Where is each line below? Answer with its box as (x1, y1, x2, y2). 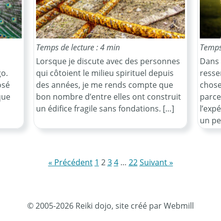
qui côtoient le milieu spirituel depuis (36, 67, 174, 78)
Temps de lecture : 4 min (36, 41, 120, 53)
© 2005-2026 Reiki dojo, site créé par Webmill (27, 200, 194, 211)
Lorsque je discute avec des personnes (36, 55, 180, 67)
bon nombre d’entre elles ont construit (36, 91, 181, 102)
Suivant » (139, 156, 173, 168)
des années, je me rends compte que (36, 79, 173, 90)
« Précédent (48, 156, 93, 168)
